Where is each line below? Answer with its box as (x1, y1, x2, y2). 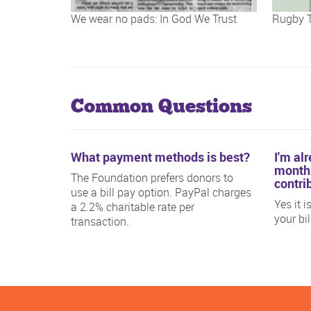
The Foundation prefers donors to (71, 170, 233, 186)
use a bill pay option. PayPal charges (71, 185, 251, 201)
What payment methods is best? (71, 149, 250, 166)
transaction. (71, 214, 129, 230)
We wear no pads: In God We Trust (71, 11, 237, 27)
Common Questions (71, 91, 252, 121)
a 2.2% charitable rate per (71, 199, 194, 215)
